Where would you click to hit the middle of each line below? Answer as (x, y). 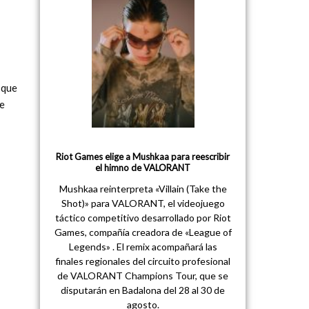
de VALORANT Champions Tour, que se (143, 275)
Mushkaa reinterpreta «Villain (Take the (143, 188)
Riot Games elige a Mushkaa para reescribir (143, 156)
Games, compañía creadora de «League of (143, 232)
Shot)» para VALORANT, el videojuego (143, 203)
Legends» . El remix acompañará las (143, 246)
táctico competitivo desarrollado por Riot (143, 217)
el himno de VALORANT (143, 167)
